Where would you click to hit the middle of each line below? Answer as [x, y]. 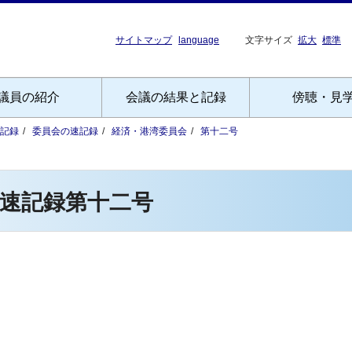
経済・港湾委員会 [149, 131]
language [199, 40]
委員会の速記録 [65, 131]
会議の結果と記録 [176, 97]
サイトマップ [144, 40]
